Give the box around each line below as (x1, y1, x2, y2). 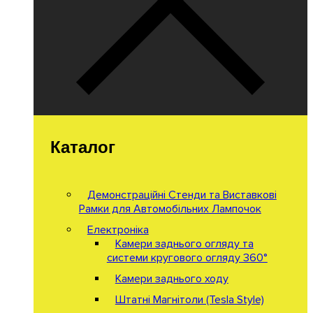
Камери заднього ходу (115, 271, 228, 286)
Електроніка (87, 222, 149, 237)
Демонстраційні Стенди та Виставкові (87, 187, 277, 202)
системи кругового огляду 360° (106, 250, 268, 265)
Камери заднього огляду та (115, 236, 254, 251)
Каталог (50, 137, 115, 156)
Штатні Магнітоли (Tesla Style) (115, 292, 264, 307)
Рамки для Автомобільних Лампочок (78, 201, 261, 216)
